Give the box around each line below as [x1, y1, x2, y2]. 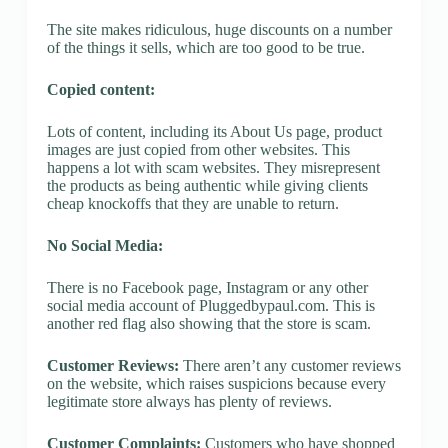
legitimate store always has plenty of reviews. [46, 392, 332, 410]
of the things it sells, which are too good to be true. [46, 38, 365, 56]
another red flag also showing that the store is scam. [46, 314, 371, 332]
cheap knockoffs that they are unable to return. [46, 194, 339, 212]
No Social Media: [46, 236, 163, 254]
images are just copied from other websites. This [46, 140, 350, 158]
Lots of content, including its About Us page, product [46, 122, 382, 140]
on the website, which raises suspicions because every [46, 374, 386, 392]
